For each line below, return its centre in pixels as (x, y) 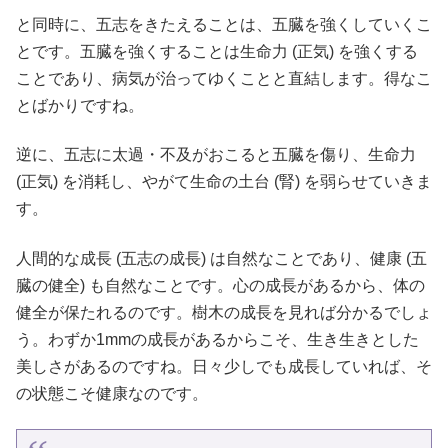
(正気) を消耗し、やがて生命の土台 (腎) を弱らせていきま (224, 182)
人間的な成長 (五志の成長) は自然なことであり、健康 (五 (221, 258)
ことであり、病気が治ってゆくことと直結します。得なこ (224, 79)
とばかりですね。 (80, 106)
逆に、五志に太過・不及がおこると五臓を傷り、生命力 (216, 155)
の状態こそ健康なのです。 (112, 393)
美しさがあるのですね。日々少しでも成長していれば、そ (224, 366)
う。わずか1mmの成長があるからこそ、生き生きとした (217, 339)
